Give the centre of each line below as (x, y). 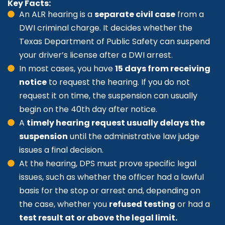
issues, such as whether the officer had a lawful (111, 177)
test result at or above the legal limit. (98, 218)
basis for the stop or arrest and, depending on (110, 191)
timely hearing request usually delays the (116, 123)
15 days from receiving (163, 69)
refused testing (142, 204)
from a (190, 15)
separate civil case (135, 15)
